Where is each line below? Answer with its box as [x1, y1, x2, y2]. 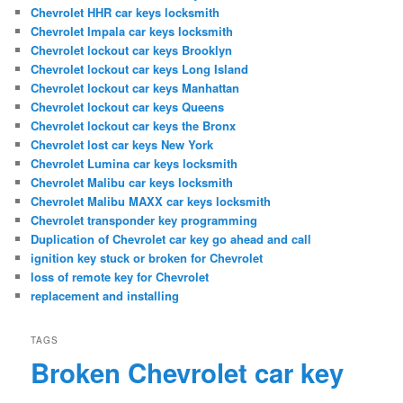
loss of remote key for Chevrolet [31, 268, 210, 286]
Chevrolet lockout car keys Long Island [31, 60, 249, 78]
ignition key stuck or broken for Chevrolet [31, 249, 264, 267]
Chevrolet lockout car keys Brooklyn [31, 41, 233, 59]
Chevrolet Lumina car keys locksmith [31, 155, 238, 173]
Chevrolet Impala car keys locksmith [31, 22, 234, 40]
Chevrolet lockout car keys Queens [31, 98, 225, 116]
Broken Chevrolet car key [31, 354, 345, 392]
